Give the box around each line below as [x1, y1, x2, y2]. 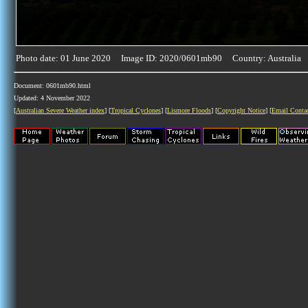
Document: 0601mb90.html [14, 82, 91, 89]
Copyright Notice [217, 107, 265, 114]
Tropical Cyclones [111, 107, 161, 114]
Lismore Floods [167, 107, 211, 114]
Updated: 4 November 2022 [14, 94, 90, 102]
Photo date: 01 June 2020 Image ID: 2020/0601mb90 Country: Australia [16, 53, 301, 63]
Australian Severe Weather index [16, 107, 104, 114]
